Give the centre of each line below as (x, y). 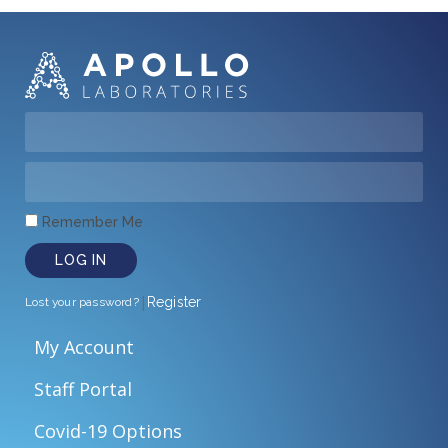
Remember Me (90, 221)
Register (174, 301)
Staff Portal (83, 388)
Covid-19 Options (108, 430)
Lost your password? (82, 301)
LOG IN (81, 259)
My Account (84, 346)
